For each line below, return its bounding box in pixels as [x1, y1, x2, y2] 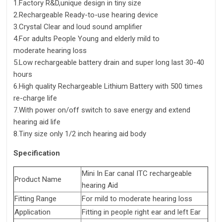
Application [14, 208, 51, 217]
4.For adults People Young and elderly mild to [13, 34, 160, 44]
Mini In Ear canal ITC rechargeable [82, 169, 192, 178]
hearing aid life [13, 117, 60, 127]
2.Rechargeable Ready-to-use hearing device [13, 10, 158, 20]
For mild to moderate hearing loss [82, 194, 192, 204]
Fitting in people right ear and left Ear [82, 208, 207, 217]
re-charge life [13, 94, 57, 103]
